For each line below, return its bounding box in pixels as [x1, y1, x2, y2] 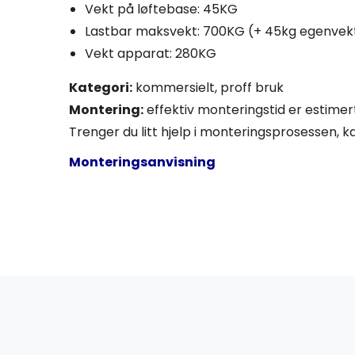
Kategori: [69, 78, 132, 97]
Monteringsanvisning [69, 153, 216, 172]
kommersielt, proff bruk [132, 78, 284, 97]
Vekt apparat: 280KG [85, 44, 216, 63]
